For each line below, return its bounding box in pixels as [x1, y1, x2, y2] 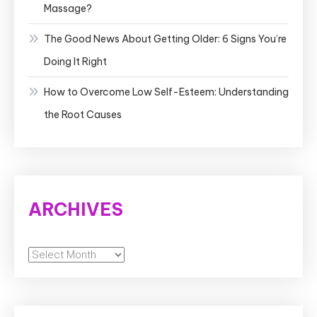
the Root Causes [44, 108, 122, 121]
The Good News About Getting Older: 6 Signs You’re [44, 32, 287, 45]
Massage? [44, 1, 92, 15]
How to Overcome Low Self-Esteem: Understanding [44, 85, 289, 98]
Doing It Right [44, 54, 107, 68]
